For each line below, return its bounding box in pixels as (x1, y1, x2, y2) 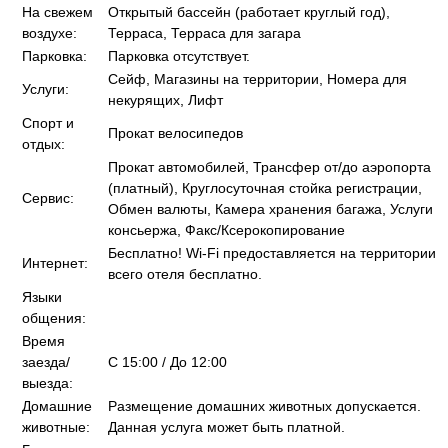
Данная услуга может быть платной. (108, 419, 345, 435)
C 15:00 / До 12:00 (108, 354, 227, 370)
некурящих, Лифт (108, 92, 223, 108)
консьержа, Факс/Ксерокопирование (108, 222, 345, 238)
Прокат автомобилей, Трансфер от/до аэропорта (108, 159, 431, 175)
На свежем (22, 4, 93, 20)
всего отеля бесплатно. (108, 266, 262, 282)
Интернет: (22, 255, 88, 271)
